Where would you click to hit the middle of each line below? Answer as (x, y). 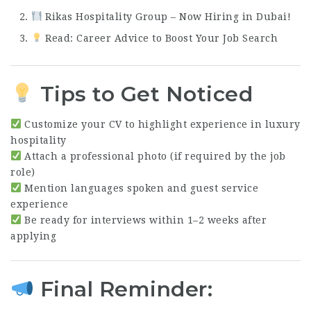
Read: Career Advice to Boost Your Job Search (162, 38)
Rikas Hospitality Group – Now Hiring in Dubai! (168, 17)
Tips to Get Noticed (146, 94)
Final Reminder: (124, 289)
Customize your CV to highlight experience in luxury (161, 124)
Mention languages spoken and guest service (140, 188)
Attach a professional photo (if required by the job (153, 156)
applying (33, 236)
